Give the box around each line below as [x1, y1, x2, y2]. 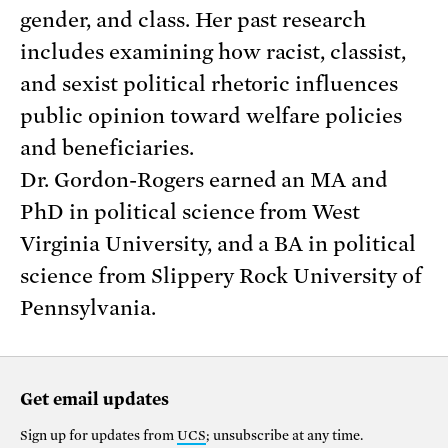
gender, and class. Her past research [20, 8, 367, 33]
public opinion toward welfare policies [20, 104, 403, 129]
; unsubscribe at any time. [206, 428, 363, 444]
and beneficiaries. [20, 136, 194, 161]
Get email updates [20, 390, 169, 410]
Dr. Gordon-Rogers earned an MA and [20, 168, 389, 193]
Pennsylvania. [20, 296, 156, 321]
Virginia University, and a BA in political [20, 232, 417, 257]
